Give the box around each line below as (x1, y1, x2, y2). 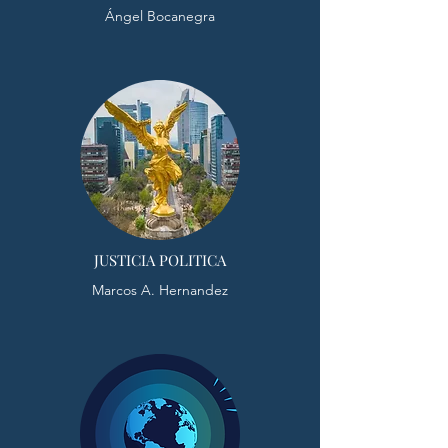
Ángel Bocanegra (105, 7, 215, 25)
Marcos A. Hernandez (92, 281, 228, 299)
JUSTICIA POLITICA (94, 250, 226, 270)
